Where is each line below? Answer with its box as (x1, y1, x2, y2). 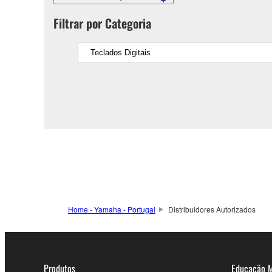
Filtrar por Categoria (53, 14, 151, 33)
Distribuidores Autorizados (168, 204, 256, 215)
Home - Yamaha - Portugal (68, 204, 155, 215)
